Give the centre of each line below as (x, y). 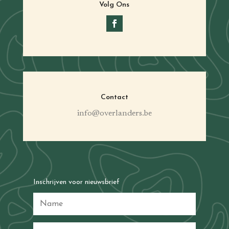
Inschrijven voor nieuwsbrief (76, 182)
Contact (114, 97)
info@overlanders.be (114, 113)
